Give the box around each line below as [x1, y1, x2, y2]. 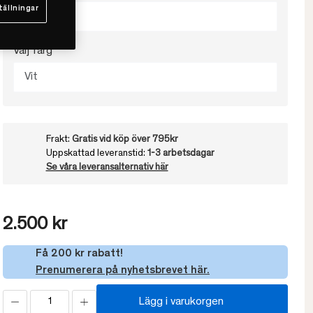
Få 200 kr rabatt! [36, 248, 123, 260]
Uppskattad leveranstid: [45, 149, 147, 159]
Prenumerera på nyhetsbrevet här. [36, 265, 210, 277]
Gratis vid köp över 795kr [71, 135, 178, 145]
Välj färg [13, 45, 52, 57]
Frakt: [45, 135, 72, 145]
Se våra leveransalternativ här [45, 163, 168, 173]
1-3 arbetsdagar [147, 149, 214, 159]
